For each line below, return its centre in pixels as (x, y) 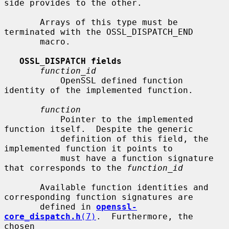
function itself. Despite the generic (99, 129)
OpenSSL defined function (32, 80)
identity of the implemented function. (99, 90)
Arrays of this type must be (22, 22)
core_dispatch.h (42, 216)
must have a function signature (32, 158)
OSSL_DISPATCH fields (71, 61)
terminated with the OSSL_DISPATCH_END (99, 32)
